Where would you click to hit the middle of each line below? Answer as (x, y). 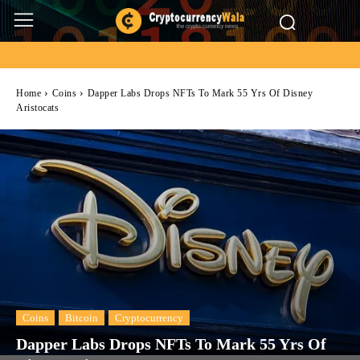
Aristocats (37, 108)
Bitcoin (82, 318)
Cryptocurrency (149, 318)
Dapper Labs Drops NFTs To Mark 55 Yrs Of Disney (200, 93)
